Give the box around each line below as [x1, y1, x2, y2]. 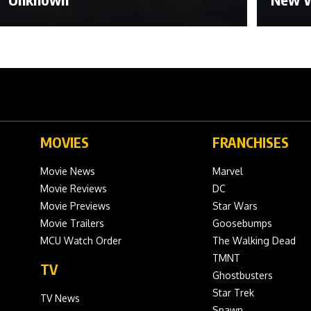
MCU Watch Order [40, 234, 121, 246]
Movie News [40, 165, 95, 177]
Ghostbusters [212, 269, 273, 281]
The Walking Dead [212, 234, 296, 246]
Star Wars [212, 199, 258, 212]
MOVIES [40, 133, 89, 151]
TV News [40, 292, 80, 304]
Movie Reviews [40, 182, 107, 194]
